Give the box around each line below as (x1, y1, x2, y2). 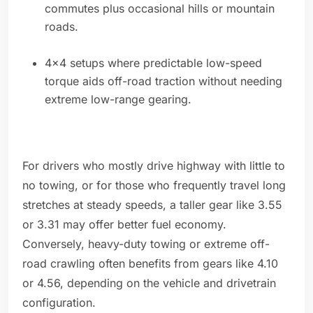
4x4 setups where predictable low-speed (45, 56, 262, 71)
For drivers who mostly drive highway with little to (22, 159, 285, 173)
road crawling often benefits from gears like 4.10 (22, 256, 278, 271)
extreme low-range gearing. (45, 92, 191, 107)
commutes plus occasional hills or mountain (45, 1, 275, 16)
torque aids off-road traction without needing (45, 74, 282, 89)
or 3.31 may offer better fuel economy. (22, 217, 226, 232)
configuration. (22, 296, 96, 310)
